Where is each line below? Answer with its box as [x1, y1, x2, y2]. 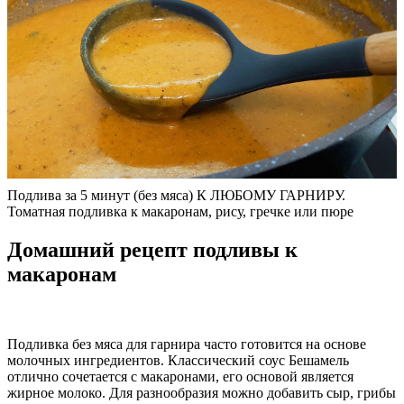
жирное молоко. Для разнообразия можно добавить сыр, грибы [7, 385, 396, 401]
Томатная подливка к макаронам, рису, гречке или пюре [7, 203, 353, 219]
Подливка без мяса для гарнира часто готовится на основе [7, 336, 366, 353]
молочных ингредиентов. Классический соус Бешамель [7, 353, 349, 369]
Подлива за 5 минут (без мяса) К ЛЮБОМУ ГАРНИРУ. [7, 187, 345, 203]
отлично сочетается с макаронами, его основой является [7, 369, 353, 385]
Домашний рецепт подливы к [7, 237, 298, 262]
